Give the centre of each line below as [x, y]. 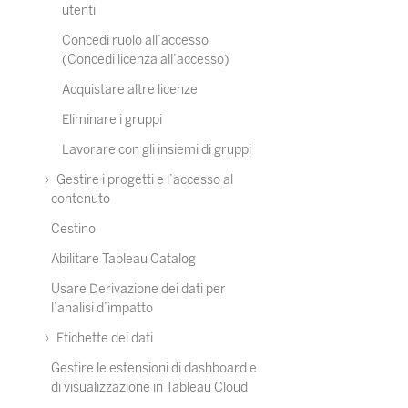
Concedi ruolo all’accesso [135, 41]
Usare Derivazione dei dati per [138, 289]
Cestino [73, 229]
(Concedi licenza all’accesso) [146, 60]
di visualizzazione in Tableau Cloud [149, 388]
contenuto [81, 199]
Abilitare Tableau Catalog [123, 259]
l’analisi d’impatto [102, 308]
